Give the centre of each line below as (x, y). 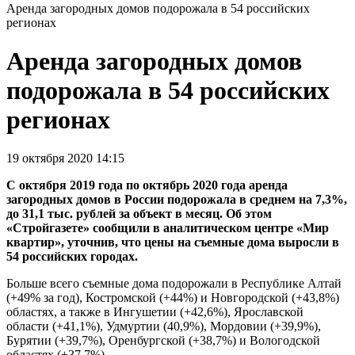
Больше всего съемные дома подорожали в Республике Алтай (174, 284)
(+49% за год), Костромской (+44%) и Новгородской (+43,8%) (173, 298)
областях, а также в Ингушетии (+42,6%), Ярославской (155, 312)
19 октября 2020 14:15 (65, 158)
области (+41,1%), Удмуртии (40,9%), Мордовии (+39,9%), (164, 326)
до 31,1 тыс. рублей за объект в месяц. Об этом (139, 214)
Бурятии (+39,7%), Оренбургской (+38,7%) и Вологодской (163, 341)
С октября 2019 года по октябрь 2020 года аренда (147, 185)
